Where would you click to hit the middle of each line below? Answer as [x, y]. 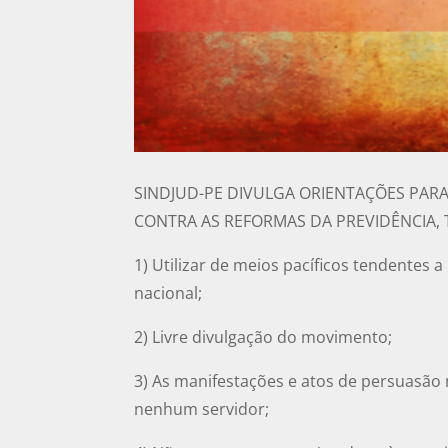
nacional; [168, 293]
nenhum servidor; [202, 409]
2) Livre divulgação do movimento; [263, 337]
